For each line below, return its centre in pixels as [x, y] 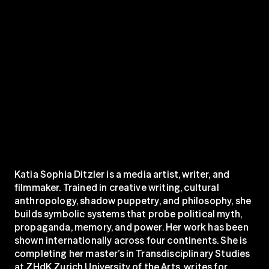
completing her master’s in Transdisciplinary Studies [132, 253]
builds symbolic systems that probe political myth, [128, 214]
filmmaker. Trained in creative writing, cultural [117, 187]
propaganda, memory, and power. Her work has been [131, 227]
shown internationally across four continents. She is [131, 240]
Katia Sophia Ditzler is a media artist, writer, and [122, 174]
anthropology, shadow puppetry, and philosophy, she [133, 201]
